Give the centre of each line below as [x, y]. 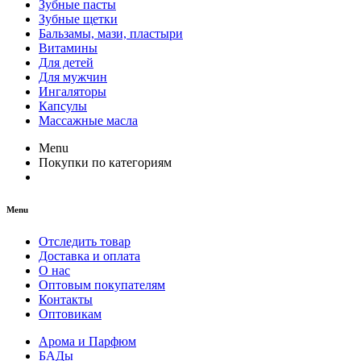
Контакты [66, 299]
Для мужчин [73, 77]
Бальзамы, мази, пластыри [111, 33]
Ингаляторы [73, 91]
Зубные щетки [78, 19]
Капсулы [63, 106]
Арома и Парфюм [87, 341]
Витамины [68, 48]
